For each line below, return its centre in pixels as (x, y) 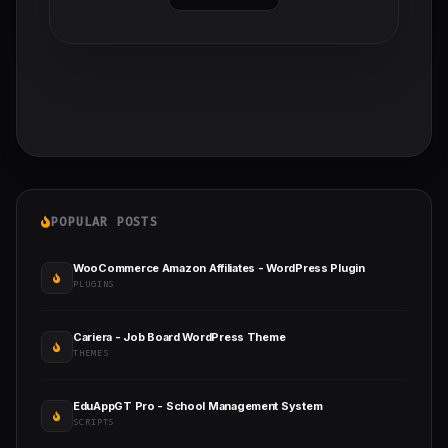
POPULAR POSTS (104, 222)
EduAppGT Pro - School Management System (198, 406)
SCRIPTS (94, 422)
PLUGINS (94, 284)
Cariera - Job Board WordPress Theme (179, 337)
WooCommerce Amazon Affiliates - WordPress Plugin (219, 268)
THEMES (91, 353)
